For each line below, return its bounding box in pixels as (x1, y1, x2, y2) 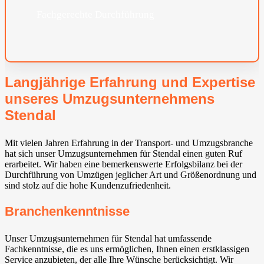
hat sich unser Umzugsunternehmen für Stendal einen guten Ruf (5, 148, 242, 159)
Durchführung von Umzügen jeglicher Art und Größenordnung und (5, 169, 256, 180)
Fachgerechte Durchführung (36, 9, 154, 21)
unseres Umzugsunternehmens (5, 90, 214, 107)
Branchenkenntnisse (5, 204, 130, 219)
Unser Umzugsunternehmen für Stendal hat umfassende (5, 233, 212, 244)
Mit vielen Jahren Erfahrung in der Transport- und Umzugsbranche (5, 137, 253, 148)
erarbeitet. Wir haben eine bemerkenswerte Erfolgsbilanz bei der (5, 159, 242, 169)
